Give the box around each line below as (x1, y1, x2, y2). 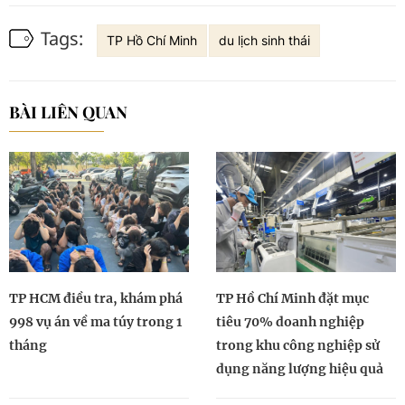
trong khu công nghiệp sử (216, 336, 380, 353)
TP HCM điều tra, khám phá (9, 289, 183, 306)
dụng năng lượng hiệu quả (216, 360, 383, 377)
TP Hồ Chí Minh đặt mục (216, 289, 369, 306)
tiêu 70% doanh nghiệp (216, 313, 364, 330)
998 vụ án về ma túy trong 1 (9, 313, 182, 330)
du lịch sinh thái (219, 33, 310, 48)
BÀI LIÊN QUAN (9, 101, 127, 123)
